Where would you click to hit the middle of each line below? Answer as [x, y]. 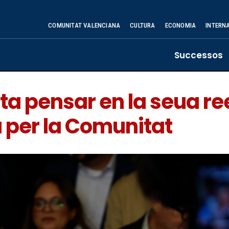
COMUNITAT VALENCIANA [84, 25]
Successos [199, 55]
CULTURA [143, 25]
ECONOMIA [180, 25]
